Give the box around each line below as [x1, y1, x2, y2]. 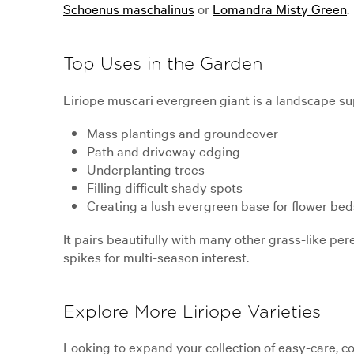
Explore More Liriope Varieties [63, 303, 321, 322]
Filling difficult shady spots [87, 177, 243, 196]
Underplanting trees [87, 159, 205, 178]
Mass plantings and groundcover [87, 122, 278, 141]
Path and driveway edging [87, 141, 240, 160]
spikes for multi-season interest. [63, 247, 249, 266]
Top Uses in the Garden [63, 55, 262, 73]
